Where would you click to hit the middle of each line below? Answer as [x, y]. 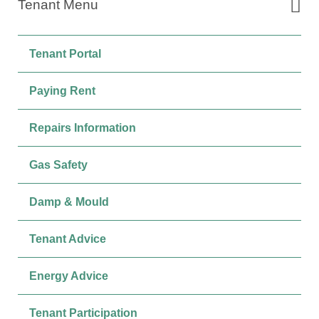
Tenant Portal [65, 53]
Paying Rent [62, 90]
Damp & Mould [69, 202]
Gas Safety [58, 164]
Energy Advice [69, 276]
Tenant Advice [68, 239]
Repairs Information [83, 127]
